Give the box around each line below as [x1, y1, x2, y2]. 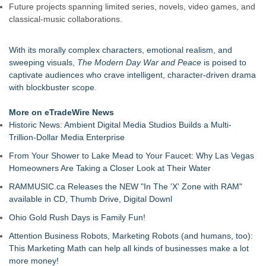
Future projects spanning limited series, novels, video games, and [9, 2, 255, 11]
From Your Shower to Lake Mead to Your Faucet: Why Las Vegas [9, 151, 254, 160]
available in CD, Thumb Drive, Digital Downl [9, 194, 172, 204]
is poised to [201, 58, 246, 67]
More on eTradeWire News [9, 107, 114, 117]
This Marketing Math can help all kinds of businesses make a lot [9, 243, 249, 253]
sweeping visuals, [9, 58, 77, 67]
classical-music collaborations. [9, 14, 122, 24]
